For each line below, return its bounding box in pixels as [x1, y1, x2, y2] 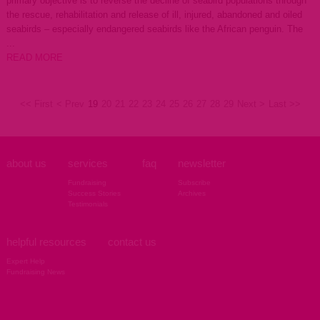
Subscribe [177, 179, 211, 186]
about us [6, 157, 46, 169]
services [67, 157, 108, 169]
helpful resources [6, 236, 86, 248]
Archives [177, 189, 206, 197]
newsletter [177, 157, 226, 169]
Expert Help [6, 257, 45, 265]
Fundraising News [6, 268, 65, 276]
